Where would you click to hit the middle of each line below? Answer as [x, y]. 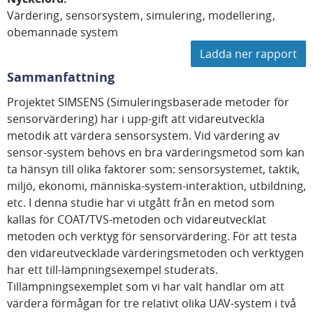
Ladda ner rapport [248, 54]
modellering [240, 15]
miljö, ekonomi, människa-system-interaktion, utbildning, [156, 186]
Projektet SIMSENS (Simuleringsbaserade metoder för [148, 102]
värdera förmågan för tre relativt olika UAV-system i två [152, 303]
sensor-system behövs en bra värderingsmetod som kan [156, 152]
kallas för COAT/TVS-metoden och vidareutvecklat [137, 219]
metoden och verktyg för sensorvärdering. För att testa [152, 236]
